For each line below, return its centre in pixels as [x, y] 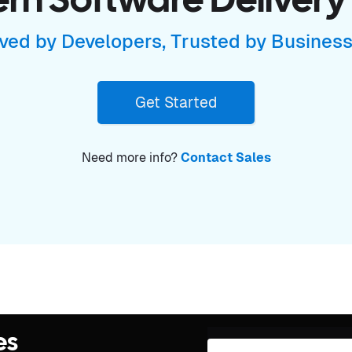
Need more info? [131, 157]
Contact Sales [225, 157]
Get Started [176, 102]
